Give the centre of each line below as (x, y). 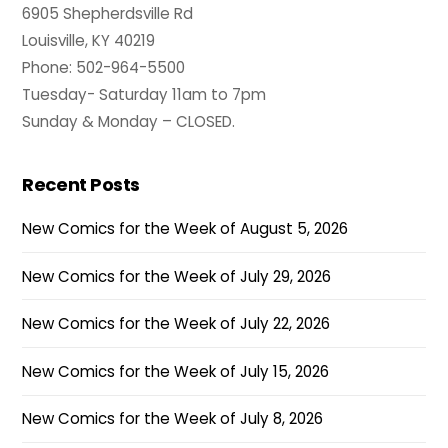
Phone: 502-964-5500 (104, 68)
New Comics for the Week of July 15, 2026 (176, 371)
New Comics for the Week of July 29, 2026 (177, 276)
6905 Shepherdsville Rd (108, 14)
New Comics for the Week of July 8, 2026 (173, 419)
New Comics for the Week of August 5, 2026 (185, 228)
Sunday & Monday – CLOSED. (129, 122)
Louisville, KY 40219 (89, 41)
